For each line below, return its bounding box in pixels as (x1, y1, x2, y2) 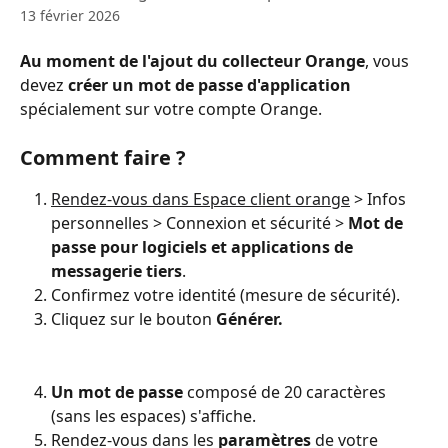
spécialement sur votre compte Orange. (20, 98, 322, 120)
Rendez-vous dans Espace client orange (51, 188, 350, 210)
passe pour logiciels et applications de (51, 236, 357, 258)
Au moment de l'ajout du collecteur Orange (20, 50, 365, 72)
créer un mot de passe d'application (68, 74, 351, 96)
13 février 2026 (20, 6, 120, 25)
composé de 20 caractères (183, 381, 390, 404)
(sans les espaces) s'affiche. (51, 405, 256, 428)
